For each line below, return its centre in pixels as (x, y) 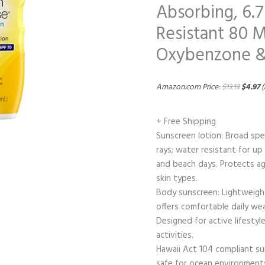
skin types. (177, 178)
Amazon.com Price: (189, 88)
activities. (175, 235)
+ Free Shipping (186, 122)
